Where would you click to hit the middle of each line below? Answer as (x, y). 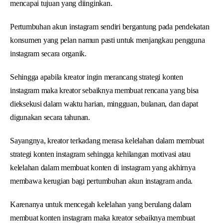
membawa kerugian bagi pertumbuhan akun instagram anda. (102, 181)
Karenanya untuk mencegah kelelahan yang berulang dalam (101, 204)
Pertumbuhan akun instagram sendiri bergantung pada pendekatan (110, 26)
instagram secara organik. (48, 53)
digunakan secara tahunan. (50, 117)
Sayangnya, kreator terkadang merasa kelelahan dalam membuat (107, 140)
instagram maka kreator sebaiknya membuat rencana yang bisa (105, 90)
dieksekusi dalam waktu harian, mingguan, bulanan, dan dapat (104, 104)
